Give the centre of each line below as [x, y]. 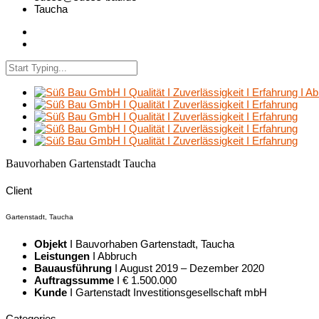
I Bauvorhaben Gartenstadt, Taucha [151, 244]
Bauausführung [73, 268]
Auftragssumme [74, 280]
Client [19, 190]
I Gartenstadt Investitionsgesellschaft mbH [167, 292]
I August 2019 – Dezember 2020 [188, 268]
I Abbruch [113, 256]
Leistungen [62, 256]
